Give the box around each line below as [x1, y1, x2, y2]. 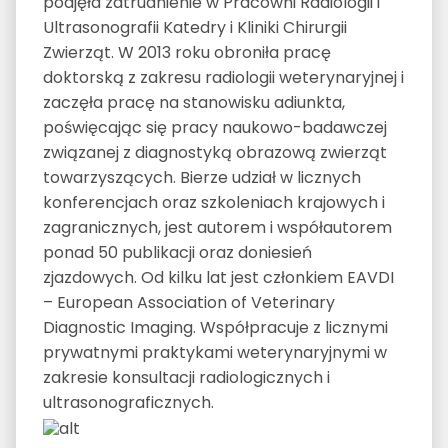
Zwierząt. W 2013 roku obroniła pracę [42, 40, 331, 64]
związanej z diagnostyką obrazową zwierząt [42, 140, 387, 164]
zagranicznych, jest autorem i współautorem [42, 215, 392, 239]
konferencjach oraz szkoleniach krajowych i [42, 190, 385, 214]
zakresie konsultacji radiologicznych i [42, 365, 330, 389]
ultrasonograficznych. [42, 390, 214, 414]
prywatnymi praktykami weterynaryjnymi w [42, 340, 387, 364]
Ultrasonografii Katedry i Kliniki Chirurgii [42, 15, 347, 39]
